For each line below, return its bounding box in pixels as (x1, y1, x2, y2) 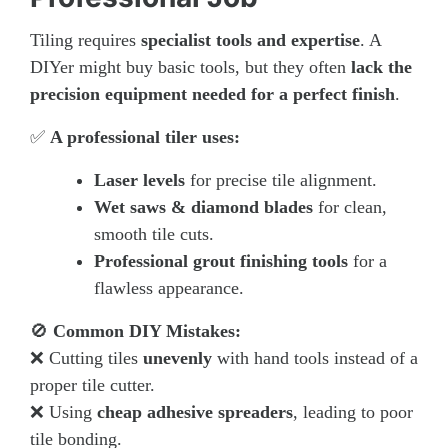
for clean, (313, 196, 387, 217)
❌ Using (30, 401, 97, 422)
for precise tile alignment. (185, 169, 377, 190)
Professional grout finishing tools (94, 250, 348, 271)
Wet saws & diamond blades (94, 196, 313, 217)
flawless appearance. (94, 277, 244, 298)
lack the (351, 56, 412, 77)
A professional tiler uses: (50, 126, 240, 147)
